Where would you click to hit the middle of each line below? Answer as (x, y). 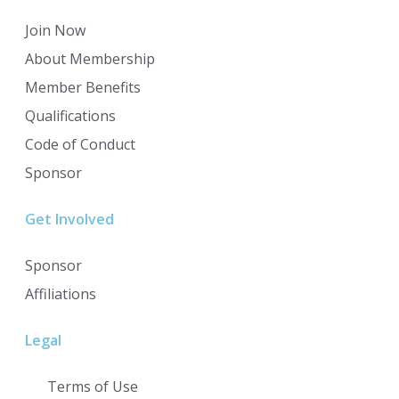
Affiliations (61, 293)
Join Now (55, 30)
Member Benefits (83, 87)
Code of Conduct (80, 144)
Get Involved (69, 219)
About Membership (90, 58)
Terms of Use (93, 386)
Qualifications (70, 115)
